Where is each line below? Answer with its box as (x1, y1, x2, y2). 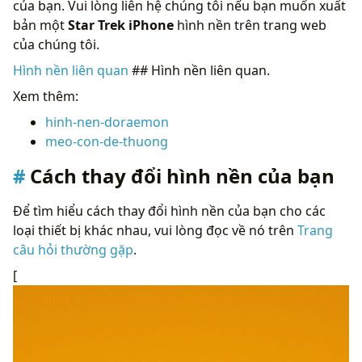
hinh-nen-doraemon (45, 112, 169, 131)
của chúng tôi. (13, 35, 99, 53)
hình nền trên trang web (174, 15, 326, 34)
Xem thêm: (13, 86, 78, 105)
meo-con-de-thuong (45, 132, 168, 150)
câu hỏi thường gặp (13, 240, 133, 259)
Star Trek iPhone (68, 15, 174, 34)
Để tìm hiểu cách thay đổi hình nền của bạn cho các (13, 201, 326, 220)
